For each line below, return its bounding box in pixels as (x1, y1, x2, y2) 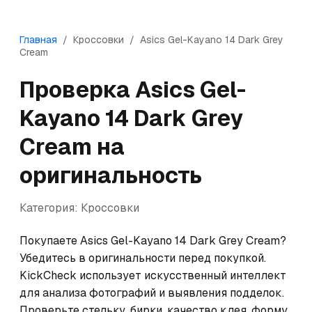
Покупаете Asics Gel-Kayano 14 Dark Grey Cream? (19, 233, 286, 248)
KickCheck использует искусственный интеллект (19, 268, 286, 283)
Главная (19, 33, 57, 46)
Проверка (19, 75, 135, 104)
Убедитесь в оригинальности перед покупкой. (19, 251, 266, 265)
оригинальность (19, 161, 202, 189)
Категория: (19, 201, 81, 215)
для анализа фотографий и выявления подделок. (19, 286, 284, 300)
